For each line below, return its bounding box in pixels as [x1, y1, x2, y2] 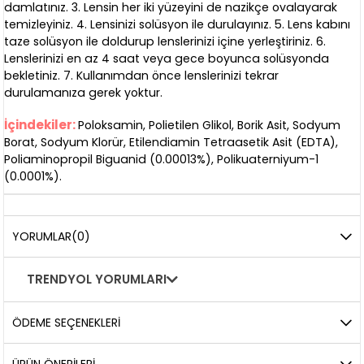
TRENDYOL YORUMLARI [27, 271, 167, 288]
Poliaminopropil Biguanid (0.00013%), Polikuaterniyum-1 [4, 151, 319, 168]
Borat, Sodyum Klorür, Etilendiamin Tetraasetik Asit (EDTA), [4, 134, 339, 151]
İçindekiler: [4, 116, 76, 134]
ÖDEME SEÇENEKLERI [12, 314, 121, 331]
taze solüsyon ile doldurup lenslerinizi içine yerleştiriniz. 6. [4, 33, 327, 50]
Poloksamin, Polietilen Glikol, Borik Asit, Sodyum [78, 117, 341, 134]
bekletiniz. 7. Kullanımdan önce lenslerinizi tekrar [4, 67, 279, 84]
